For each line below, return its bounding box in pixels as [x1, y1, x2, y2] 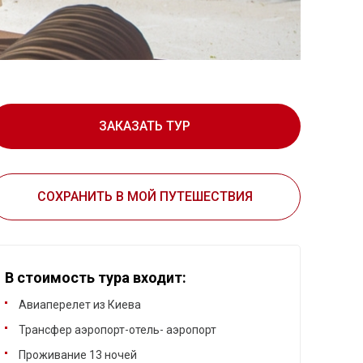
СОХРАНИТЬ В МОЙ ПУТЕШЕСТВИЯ [36, 189, 253, 205]
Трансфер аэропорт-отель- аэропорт [19, 323, 217, 337]
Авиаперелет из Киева [19, 298, 142, 312]
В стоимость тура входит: [5, 269, 187, 287]
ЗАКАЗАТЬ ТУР [99, 118, 191, 135]
